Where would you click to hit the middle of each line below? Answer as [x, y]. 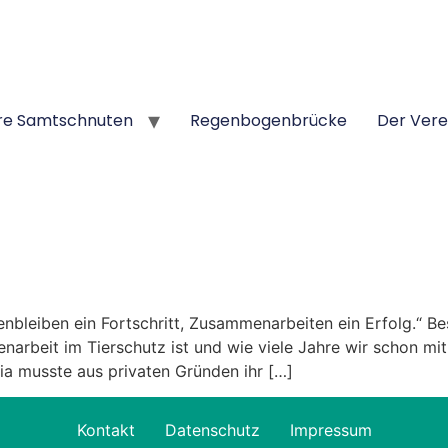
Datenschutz [212, 430]
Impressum [330, 430]
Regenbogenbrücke [268, 120]
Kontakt [105, 430]
